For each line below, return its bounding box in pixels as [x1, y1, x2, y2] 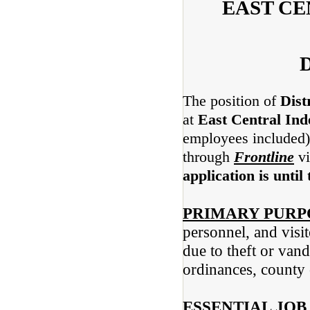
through [183, 149, 234, 165]
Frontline [234, 149, 294, 165]
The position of [183, 93, 280, 109]
